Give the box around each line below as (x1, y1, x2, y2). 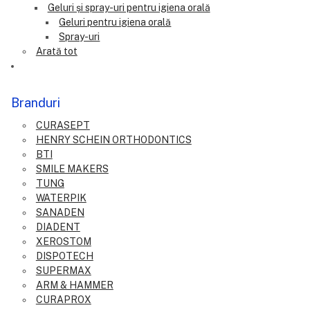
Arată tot (35, 45, 77, 57)
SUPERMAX (35, 264, 91, 276)
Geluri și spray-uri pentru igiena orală (47, 1, 210, 13)
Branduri (11, 95, 60, 110)
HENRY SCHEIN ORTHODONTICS (35, 134, 192, 145)
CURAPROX (35, 293, 91, 305)
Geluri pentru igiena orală (59, 16, 172, 28)
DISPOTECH (35, 250, 93, 262)
